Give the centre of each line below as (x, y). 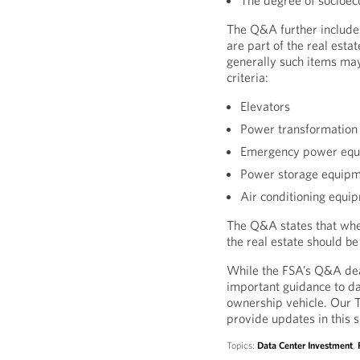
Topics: (242, 345)
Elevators (266, 106)
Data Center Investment (305, 345)
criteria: (248, 77)
